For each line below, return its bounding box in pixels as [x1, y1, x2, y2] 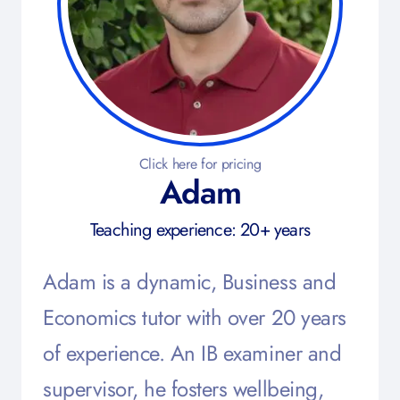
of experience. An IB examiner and [43, 337, 342, 369]
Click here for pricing [138, 154, 262, 174]
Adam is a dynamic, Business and [43, 266, 337, 297]
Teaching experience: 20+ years [90, 217, 310, 243]
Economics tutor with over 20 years [43, 302, 346, 333]
